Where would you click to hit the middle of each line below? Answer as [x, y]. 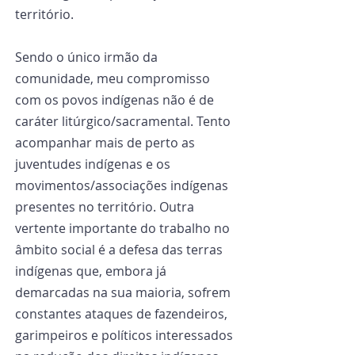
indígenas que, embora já [92, 271]
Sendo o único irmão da [88, 57]
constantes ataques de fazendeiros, [123, 314]
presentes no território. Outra [106, 207]
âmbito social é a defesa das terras [120, 250]
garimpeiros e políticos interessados [126, 335]
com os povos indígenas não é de [116, 100]
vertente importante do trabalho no [124, 228]
